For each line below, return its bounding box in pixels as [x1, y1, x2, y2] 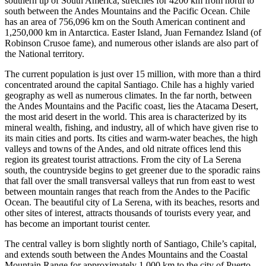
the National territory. [5, 49, 84, 59]
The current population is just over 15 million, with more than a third [5, 69, 261, 80]
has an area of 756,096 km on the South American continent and [5, 17, 245, 27]
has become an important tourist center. [5, 218, 150, 229]
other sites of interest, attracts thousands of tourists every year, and [5, 208, 251, 218]
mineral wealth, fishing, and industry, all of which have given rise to [5, 122, 258, 133]
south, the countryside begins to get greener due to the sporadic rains [5, 165, 260, 176]
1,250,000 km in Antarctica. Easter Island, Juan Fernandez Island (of [5, 27, 261, 38]
